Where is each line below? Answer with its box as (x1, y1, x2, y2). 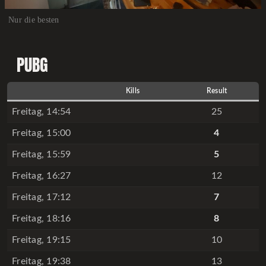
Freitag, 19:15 (12, 235, 71, 245)
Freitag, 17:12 (12, 192, 71, 202)
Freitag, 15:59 (12, 150, 71, 159)
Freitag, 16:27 (12, 171, 71, 180)
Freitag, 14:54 (12, 107, 71, 116)
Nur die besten (8, 15, 59, 24)
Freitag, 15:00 (12, 128, 71, 138)
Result (206, 87, 227, 94)
